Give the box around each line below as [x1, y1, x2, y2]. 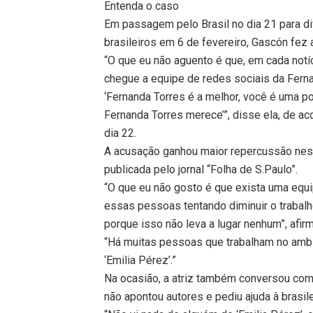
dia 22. [104, 126, 137, 140]
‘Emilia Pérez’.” [104, 253, 177, 267]
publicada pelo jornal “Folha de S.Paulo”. [104, 162, 298, 176]
